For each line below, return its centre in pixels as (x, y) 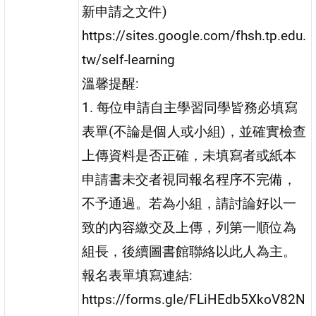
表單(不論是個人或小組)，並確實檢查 (194, 132)
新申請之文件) (125, 12)
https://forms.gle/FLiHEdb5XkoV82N (194, 300)
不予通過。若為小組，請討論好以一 (189, 204)
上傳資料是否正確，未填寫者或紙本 (189, 156)
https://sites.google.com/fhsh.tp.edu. (194, 36)
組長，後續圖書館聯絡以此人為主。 (189, 252)
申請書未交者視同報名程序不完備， (189, 180)
